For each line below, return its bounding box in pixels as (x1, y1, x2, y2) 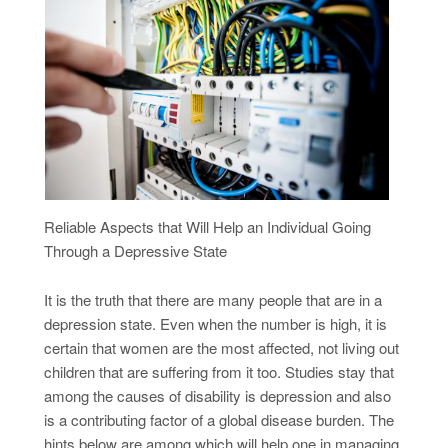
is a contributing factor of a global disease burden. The (43, 409, 394, 431)
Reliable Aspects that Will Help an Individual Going (43, 216, 371, 238)
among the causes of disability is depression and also (43, 385, 391, 407)
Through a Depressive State (43, 240, 227, 262)
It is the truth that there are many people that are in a (43, 289, 382, 311)
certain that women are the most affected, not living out (43, 337, 399, 359)
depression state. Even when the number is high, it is (43, 313, 387, 335)
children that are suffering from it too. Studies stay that (43, 361, 394, 383)
